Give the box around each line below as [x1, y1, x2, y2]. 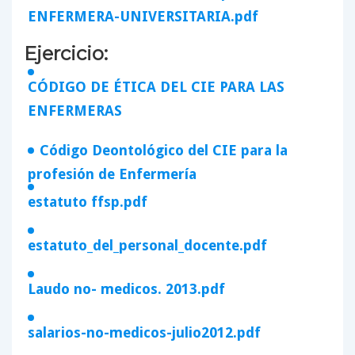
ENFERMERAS [28, 101, 122, 119]
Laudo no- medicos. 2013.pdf [28, 280, 225, 297]
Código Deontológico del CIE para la [40, 141, 288, 158]
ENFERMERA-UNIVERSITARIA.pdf [28, 7, 258, 25]
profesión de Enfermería [28, 165, 197, 182]
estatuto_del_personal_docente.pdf [28, 236, 267, 254]
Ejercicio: [24, 41, 108, 65]
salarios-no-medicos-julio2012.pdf [28, 323, 261, 341]
